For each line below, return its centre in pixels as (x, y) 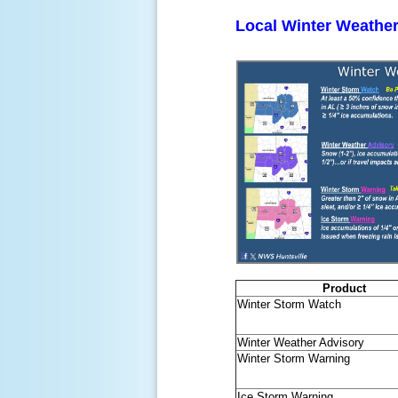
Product (344, 288)
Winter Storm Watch (289, 304)
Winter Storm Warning (293, 358)
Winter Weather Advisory (300, 342)
